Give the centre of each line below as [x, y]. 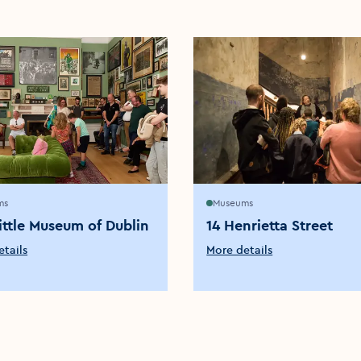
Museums [233, 202]
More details [240, 249]
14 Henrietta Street [270, 225]
